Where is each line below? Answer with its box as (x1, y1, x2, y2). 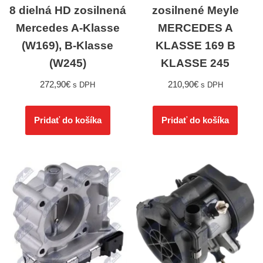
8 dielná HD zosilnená (9, 4, 126, 17)
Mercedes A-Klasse (15, 22, 120, 35)
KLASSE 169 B (155, 39, 235, 52)
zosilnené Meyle (151, 4, 239, 17)
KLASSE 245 (161, 57, 230, 70)
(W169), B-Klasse (22, 39, 114, 52)
